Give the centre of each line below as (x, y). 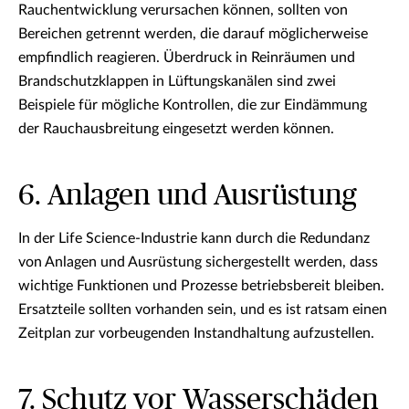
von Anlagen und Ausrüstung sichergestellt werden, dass (198, 262)
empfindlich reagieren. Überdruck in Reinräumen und (187, 58)
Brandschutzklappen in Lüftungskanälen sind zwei (177, 81)
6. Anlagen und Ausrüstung (188, 195)
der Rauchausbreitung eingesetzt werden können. (176, 129)
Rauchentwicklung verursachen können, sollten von (183, 10)
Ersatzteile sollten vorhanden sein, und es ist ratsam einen (203, 309)
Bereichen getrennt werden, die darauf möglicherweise (193, 34)
